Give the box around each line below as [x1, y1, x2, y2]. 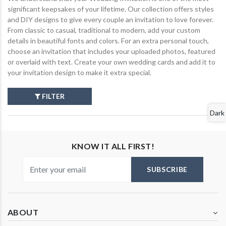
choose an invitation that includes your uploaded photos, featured [8, 47, 215, 56]
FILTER [40, 92, 65, 101]
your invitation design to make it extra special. [8, 68, 151, 77]
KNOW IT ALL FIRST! [71, 141, 155, 151]
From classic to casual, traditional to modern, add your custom [8, 26, 200, 35]
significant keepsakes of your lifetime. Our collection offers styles [8, 5, 214, 14]
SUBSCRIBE [146, 165, 188, 174]
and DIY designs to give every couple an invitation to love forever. [8, 15, 213, 24]
